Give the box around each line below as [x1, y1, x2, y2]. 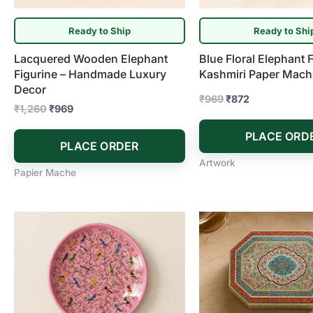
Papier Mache [14, 167, 76, 179]
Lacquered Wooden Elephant [14, 52, 168, 66]
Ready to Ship [68, 24, 131, 36]
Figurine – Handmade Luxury [14, 67, 166, 82]
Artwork [198, 157, 235, 169]
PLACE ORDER [60, 139, 139, 154]
